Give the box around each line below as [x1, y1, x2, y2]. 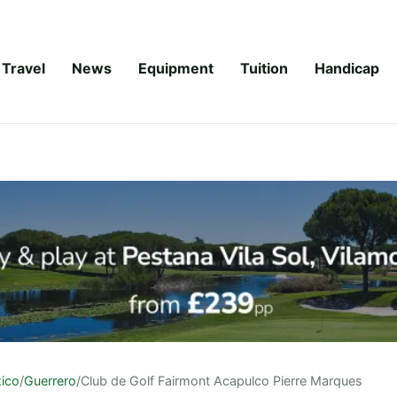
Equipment [138, 58, 214, 77]
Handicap [315, 58, 379, 77]
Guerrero [24, 372, 76, 388]
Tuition [240, 58, 288, 77]
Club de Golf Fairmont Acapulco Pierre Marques [81, 372, 362, 388]
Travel [2, 58, 45, 77]
